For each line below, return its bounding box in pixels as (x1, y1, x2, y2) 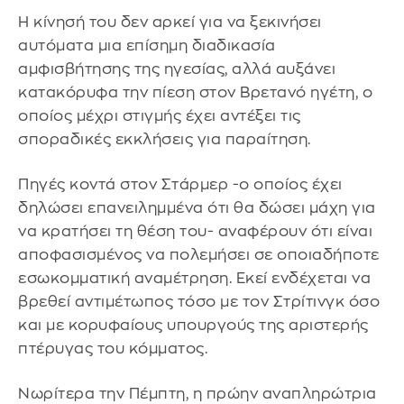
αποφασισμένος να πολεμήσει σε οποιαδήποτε (18, 246, 380, 262)
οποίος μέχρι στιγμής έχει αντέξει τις (18, 108, 301, 124)
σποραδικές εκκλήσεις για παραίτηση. (18, 132, 311, 148)
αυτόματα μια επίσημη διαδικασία (18, 38, 276, 54)
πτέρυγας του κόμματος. (18, 340, 207, 356)
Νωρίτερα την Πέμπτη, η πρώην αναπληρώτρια (18, 385, 377, 401)
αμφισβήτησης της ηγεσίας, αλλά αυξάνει (18, 61, 335, 78)
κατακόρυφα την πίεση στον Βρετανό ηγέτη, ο (18, 85, 372, 101)
